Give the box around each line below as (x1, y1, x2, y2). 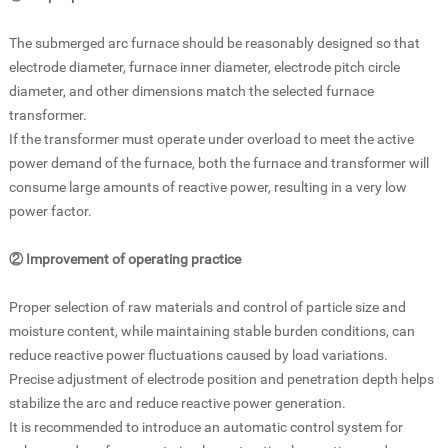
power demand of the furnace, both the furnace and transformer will (8, 154, 429, 171)
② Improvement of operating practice (8, 250, 241, 267)
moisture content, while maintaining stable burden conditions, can (8, 322, 415, 339)
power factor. (8, 202, 92, 219)
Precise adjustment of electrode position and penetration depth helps (8, 370, 434, 387)
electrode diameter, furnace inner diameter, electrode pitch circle (8, 58, 400, 75)
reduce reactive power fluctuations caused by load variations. (8, 346, 388, 363)
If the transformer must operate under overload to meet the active (8, 130, 414, 147)
